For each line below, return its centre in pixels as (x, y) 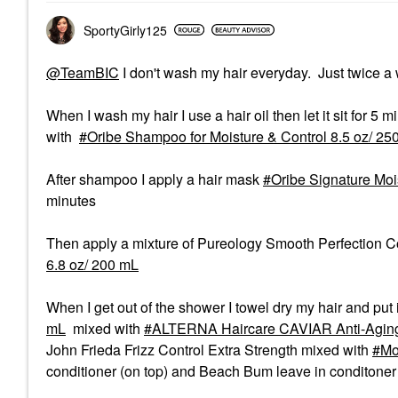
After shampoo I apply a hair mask (155, 179)
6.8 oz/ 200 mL (92, 264)
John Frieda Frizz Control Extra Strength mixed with (209, 349)
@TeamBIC (83, 72)
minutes (71, 200)
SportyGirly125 (125, 30)
